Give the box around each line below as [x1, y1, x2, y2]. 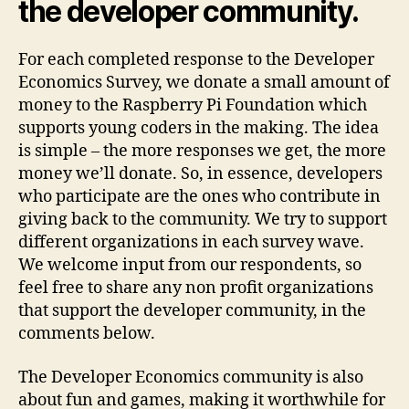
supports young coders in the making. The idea [18, 118, 379, 140]
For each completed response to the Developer [18, 49, 374, 71]
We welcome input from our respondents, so [18, 255, 362, 277]
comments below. [18, 323, 155, 345]
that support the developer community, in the [18, 300, 366, 322]
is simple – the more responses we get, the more [18, 141, 386, 163]
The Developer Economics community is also [18, 366, 363, 388]
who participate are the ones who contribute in [18, 186, 381, 208]
